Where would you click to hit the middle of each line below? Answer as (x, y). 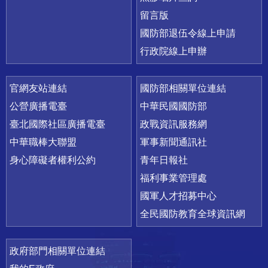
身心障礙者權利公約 (53, 160)
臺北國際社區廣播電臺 (57, 124)
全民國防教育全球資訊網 (193, 214)
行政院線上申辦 (174, 51)
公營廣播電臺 (38, 106)
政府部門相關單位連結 (57, 251)
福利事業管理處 (174, 178)
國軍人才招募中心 (179, 196)
